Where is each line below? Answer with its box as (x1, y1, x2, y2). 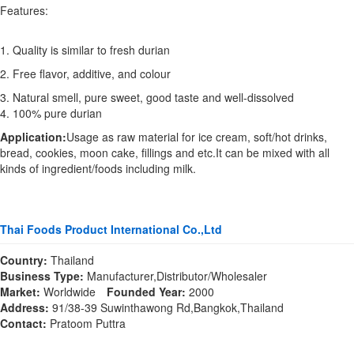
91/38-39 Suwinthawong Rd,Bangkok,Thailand (49, 299, 284, 315)
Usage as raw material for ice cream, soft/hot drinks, (66, 129, 327, 145)
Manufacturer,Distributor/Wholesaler (84, 268, 267, 284)
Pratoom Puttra (47, 315, 126, 331)
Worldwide (40, 284, 96, 299)
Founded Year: (107, 284, 186, 299)
